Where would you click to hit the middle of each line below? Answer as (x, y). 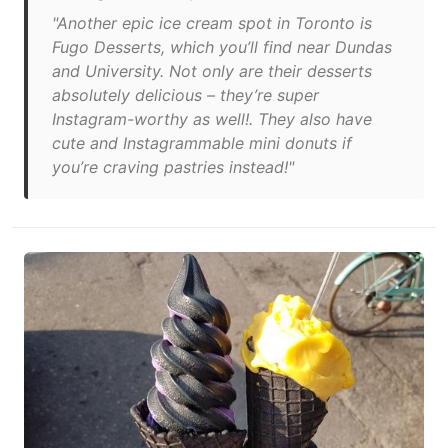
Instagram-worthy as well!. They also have (212, 119)
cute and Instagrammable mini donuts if (202, 143)
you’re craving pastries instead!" (173, 167)
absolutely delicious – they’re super (185, 95)
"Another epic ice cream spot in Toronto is (212, 23)
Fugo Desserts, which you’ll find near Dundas (222, 47)
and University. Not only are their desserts (212, 71)
